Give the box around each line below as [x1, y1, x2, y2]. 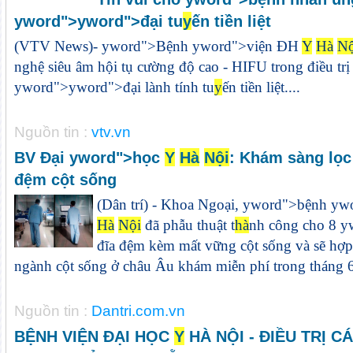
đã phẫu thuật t [140, 217, 235, 233]
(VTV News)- [13, 38, 102, 54]
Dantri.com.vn [91, 303, 185, 319]
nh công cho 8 [248, 217, 340, 233]
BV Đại [13, 148, 69, 166]
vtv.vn [91, 124, 131, 140]
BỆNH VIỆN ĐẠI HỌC [13, 327, 174, 345]
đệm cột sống [13, 170, 117, 188]
